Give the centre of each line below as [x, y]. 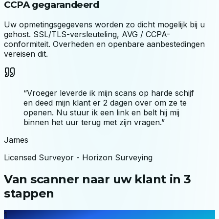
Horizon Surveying [117, 157]
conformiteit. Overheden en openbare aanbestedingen [104, 44]
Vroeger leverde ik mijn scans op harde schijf [110, 93]
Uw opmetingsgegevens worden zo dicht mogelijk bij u [104, 24]
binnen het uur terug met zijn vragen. [92, 122]
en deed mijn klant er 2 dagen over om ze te [105, 102]
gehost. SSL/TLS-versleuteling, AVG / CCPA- [87, 34]
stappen [29, 193]
